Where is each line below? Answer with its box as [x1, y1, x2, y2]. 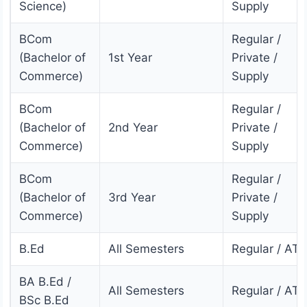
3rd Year [108, 191, 156, 205]
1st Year [108, 51, 152, 65]
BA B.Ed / [19, 275, 71, 289]
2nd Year [108, 121, 158, 135]
